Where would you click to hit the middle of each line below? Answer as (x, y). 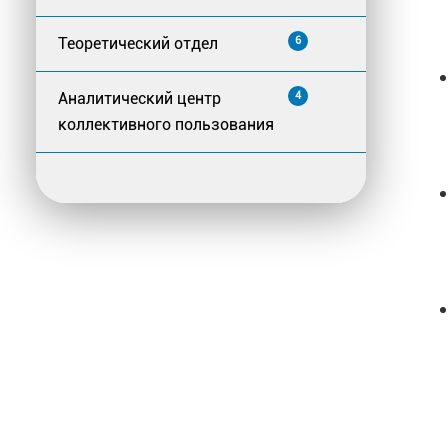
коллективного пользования (166, 125)
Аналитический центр (139, 99)
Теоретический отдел (138, 44)
